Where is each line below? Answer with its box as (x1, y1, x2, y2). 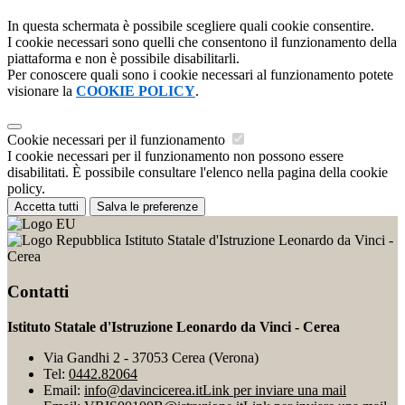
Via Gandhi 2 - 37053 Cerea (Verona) (43, 349, 259, 365)
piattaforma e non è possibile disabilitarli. (7, 51, 240, 67)
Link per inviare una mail (202, 381, 346, 398)
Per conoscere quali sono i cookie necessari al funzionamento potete (7, 67, 393, 83)
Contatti (7, 281, 69, 301)
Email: (43, 381, 84, 398)
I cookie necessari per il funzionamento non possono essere (7, 148, 344, 165)
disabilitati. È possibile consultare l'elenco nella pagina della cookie (7, 165, 388, 181)
